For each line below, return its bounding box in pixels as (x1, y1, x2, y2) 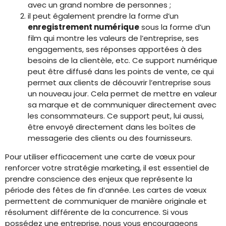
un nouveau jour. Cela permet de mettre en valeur (28, 88, 217, 99)
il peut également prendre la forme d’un (28, 11, 179, 21)
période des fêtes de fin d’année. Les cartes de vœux (5, 185, 206, 195)
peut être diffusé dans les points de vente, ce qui (28, 66, 214, 77)
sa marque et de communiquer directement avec (28, 99, 216, 110)
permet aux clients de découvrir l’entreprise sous (28, 77, 211, 88)
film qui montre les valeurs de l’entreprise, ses (28, 33, 199, 43)
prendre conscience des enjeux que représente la (5, 174, 192, 184)
